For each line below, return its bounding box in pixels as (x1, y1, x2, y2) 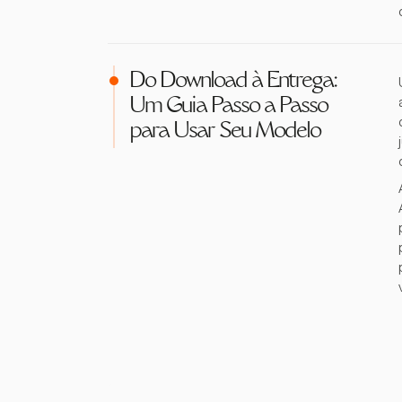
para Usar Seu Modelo (129, 121, 320, 143)
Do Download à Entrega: (129, 71, 336, 92)
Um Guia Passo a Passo (129, 96, 328, 118)
